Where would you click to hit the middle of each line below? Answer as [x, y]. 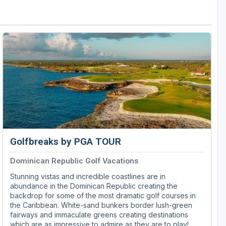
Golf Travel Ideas [39, 12]
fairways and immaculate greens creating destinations [99, 215]
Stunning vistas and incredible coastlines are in [88, 177]
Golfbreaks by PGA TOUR [66, 142]
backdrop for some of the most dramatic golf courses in [103, 196]
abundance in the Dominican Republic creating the [94, 186]
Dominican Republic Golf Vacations [74, 161]
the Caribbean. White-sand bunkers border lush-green [101, 205]
